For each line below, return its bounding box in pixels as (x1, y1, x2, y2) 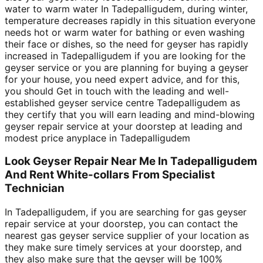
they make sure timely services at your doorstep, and (5, 241, 242, 254)
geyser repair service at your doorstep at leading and (5, 120, 242, 132)
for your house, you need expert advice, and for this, (5, 73, 240, 85)
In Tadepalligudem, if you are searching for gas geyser (5, 206, 247, 218)
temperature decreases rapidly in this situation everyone (5, 14, 255, 26)
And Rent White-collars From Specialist (5, 168, 215, 182)
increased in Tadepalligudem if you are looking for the (5, 49, 245, 62)
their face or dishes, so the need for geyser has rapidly (5, 38, 248, 50)
